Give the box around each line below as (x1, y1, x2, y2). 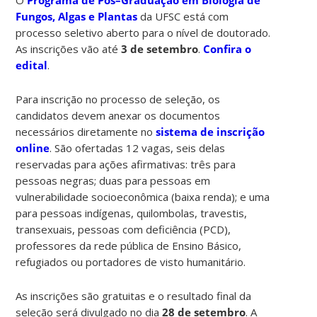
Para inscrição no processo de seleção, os (16, 91, 221, 106)
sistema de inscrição (156, 124, 265, 139)
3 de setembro (121, 41, 199, 56)
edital (16, 57, 48, 72)
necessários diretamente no (16, 124, 156, 139)
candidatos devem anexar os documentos (16, 108, 221, 122)
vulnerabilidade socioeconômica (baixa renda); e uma (16, 189, 270, 204)
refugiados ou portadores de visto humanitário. (16, 254, 246, 269)
